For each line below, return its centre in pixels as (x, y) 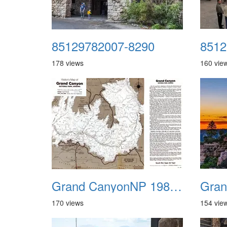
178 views (68, 63)
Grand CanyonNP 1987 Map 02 (176, 186)
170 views (68, 203)
